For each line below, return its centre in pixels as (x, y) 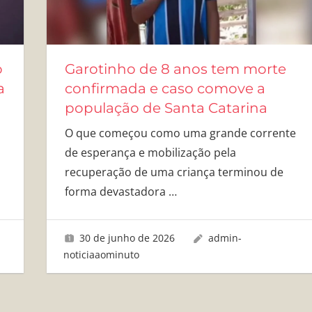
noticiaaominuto (102, 254)
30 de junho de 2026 (127, 237)
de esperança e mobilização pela (150, 153)
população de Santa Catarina (166, 108)
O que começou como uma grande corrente (180, 133)
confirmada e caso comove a (165, 89)
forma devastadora (116, 192)
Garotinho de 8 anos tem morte (175, 69)
